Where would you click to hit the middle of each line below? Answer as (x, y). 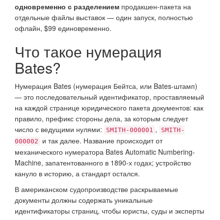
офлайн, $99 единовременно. (63, 28)
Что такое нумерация (88, 51)
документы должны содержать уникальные (84, 200)
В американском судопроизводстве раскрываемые (96, 189)
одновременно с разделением (67, 6)
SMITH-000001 (130, 130)
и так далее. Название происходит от (101, 140)
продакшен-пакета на (155, 6)
